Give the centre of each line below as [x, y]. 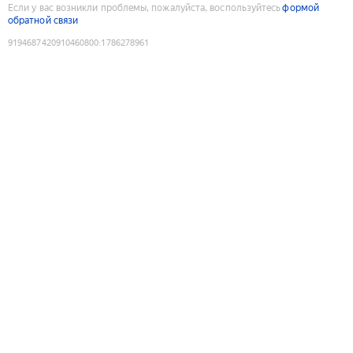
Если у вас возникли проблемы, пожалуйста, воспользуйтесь [145, 7]
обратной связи [43, 20]
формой [301, 7]
